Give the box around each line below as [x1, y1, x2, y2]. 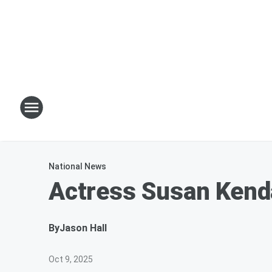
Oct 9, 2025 [49, 254, 93, 264]
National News [49, 161, 106, 171]
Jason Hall [59, 222, 107, 234]
